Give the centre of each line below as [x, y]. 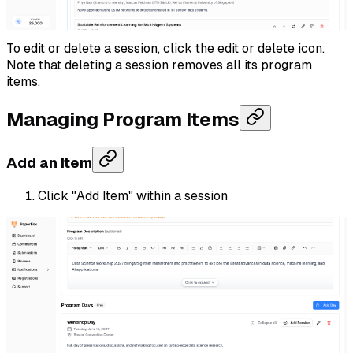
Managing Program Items [123, 120]
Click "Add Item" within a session [133, 196]
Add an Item [49, 163]
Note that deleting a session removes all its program [159, 65]
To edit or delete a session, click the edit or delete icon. [165, 48]
